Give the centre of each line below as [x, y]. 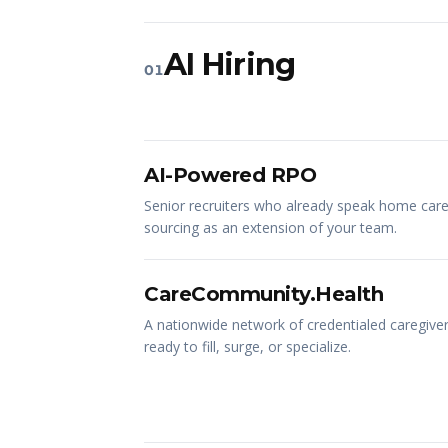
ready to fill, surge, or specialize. [247, 346]
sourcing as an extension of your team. [270, 227]
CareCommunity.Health [263, 294]
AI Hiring [230, 64]
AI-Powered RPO [230, 175]
